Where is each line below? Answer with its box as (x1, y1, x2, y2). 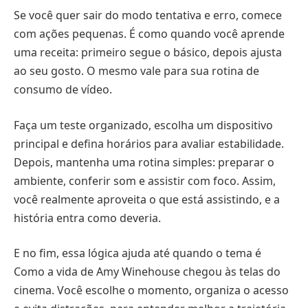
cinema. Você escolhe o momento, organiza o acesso (14, 283, 289, 298)
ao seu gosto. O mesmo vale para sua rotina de (14, 63, 259, 79)
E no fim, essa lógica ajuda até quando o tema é (14, 245, 261, 261)
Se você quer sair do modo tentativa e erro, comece (14, 8, 282, 23)
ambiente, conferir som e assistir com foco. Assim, (14, 173, 276, 188)
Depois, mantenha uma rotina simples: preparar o (14, 154, 274, 170)
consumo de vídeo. (14, 82, 112, 98)
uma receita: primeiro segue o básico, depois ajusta (14, 45, 282, 60)
